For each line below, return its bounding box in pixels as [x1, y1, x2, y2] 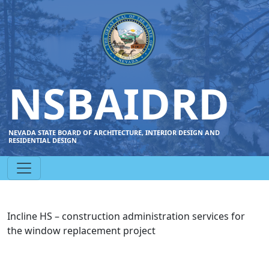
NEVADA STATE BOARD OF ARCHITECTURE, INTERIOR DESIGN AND [8, 128, 220, 137]
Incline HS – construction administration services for [7, 210, 245, 223]
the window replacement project [7, 224, 156, 237]
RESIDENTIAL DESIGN [8, 136, 77, 145]
